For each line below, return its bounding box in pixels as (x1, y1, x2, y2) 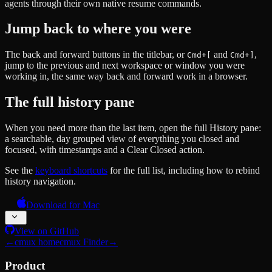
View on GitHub (15, 226, 79, 237)
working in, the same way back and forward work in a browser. (5, 71, 248, 82)
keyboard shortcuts (35, 165, 107, 176)
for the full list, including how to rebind (107, 165, 260, 176)
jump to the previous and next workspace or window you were (5, 60, 245, 71)
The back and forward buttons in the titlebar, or (5, 49, 187, 60)
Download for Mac (26, 200, 100, 211)
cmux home (15, 237, 59, 248)
